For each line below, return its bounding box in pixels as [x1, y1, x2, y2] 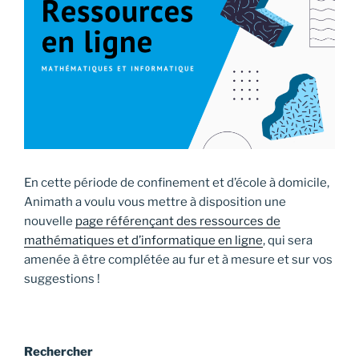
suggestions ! [24, 271, 100, 286]
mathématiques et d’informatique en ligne [24, 232, 263, 248]
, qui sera [263, 232, 313, 248]
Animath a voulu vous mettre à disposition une [24, 194, 286, 209]
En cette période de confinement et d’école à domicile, [24, 175, 329, 190]
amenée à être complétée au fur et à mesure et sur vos [24, 252, 333, 267]
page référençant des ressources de [75, 213, 280, 228]
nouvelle [24, 213, 75, 228]
